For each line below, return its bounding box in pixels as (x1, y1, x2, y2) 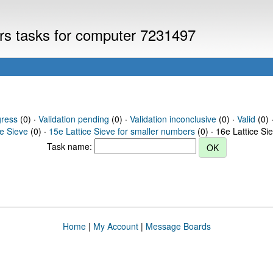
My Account (93, 220, 138, 232)
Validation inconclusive (129, 113, 216, 125)
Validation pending (38, 113, 109, 125)
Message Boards (145, 220, 211, 232)
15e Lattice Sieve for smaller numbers (49, 125, 195, 137)
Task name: (46, 140, 94, 152)
